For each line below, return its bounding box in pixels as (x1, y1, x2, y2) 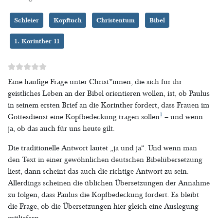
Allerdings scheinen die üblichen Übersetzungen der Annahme (8, 178, 210, 188)
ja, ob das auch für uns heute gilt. (8, 123, 114, 133)
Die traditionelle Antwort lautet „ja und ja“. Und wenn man (8, 143, 197, 153)
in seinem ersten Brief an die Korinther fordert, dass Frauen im (8, 100, 209, 110)
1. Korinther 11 (14, 36, 60, 45)
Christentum (96, 16, 135, 24)
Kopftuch (54, 16, 82, 24)
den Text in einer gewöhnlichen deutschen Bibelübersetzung (8, 154, 202, 164)
